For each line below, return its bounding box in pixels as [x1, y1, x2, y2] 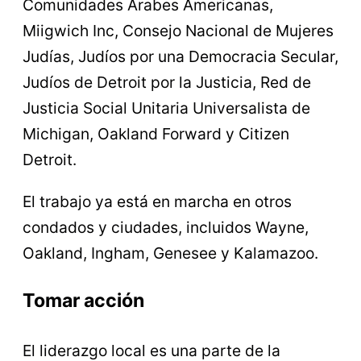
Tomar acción [23, 289, 144, 313]
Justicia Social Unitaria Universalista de [23, 98, 310, 118]
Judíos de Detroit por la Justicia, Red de [23, 73, 311, 93]
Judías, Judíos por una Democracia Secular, [23, 47, 338, 67]
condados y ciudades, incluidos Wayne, [23, 217, 309, 237]
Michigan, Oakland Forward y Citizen [23, 124, 289, 144]
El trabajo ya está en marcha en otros [23, 191, 292, 211]
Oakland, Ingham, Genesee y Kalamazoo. [23, 243, 318, 263]
